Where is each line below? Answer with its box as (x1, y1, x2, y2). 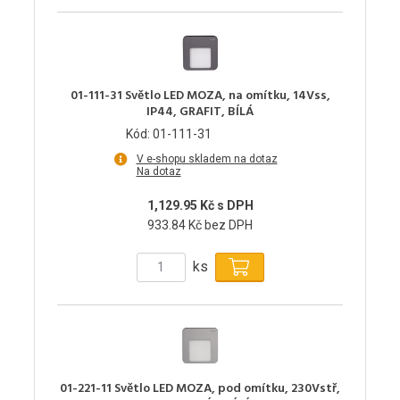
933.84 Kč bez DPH (147, 217, 253, 232)
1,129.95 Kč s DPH (146, 197, 254, 212)
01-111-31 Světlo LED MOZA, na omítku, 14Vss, (70, 85, 330, 106)
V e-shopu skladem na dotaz (136, 152, 278, 165)
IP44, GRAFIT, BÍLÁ (146, 101, 254, 122)
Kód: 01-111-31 (126, 126, 212, 141)
